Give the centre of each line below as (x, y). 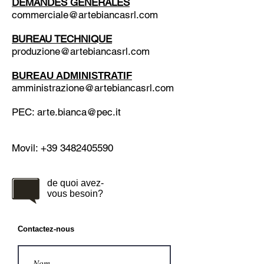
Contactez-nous (46, 229)
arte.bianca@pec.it (79, 112)
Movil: (26, 148)
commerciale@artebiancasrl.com (85, 15)
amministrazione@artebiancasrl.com (93, 88)
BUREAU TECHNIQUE (62, 39)
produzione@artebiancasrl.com (81, 51)
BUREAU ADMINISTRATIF (72, 76)
